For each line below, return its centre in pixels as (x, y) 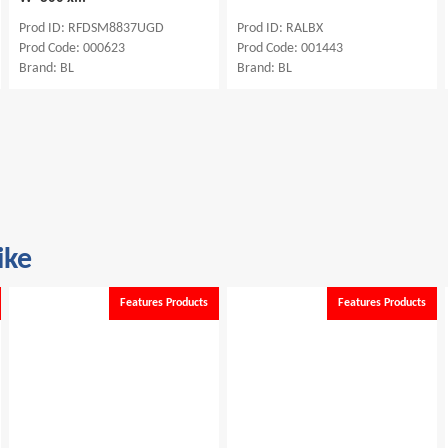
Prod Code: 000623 (72, 48)
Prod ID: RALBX (280, 28)
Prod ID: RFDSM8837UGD (91, 28)
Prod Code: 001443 (290, 48)
